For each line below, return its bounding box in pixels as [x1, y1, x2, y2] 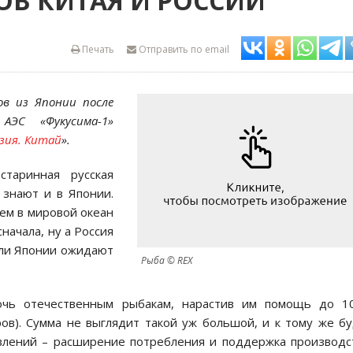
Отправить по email [136, 43, 229, 56]
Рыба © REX [141, 254, 192, 267]
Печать [80, 43, 114, 56]
